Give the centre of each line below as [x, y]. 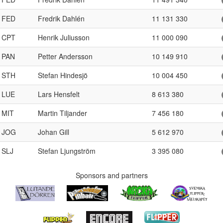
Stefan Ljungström [67, 151]
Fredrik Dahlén [61, 18]
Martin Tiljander [62, 113]
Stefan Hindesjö [63, 75]
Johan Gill [54, 132]
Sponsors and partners [111, 175]
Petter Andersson [65, 56]
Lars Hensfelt [59, 94]
